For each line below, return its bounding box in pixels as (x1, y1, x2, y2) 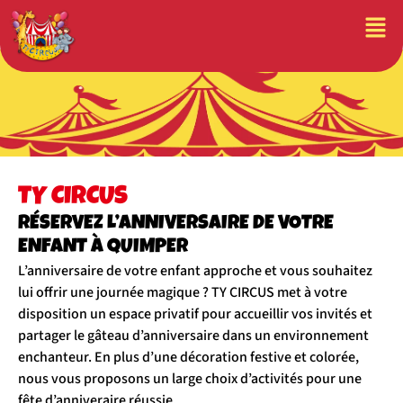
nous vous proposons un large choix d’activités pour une (18, 369, 362, 389)
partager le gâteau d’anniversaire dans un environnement (18, 326, 369, 345)
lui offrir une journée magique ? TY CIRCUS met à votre (18, 282, 347, 302)
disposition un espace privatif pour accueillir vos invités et (18, 304, 372, 324)
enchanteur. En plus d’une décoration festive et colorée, (18, 347, 359, 367)
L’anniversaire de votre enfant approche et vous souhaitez (18, 261, 372, 281)
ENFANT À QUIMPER (18, 238, 188, 258)
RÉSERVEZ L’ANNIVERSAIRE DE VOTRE (18, 215, 334, 235)
